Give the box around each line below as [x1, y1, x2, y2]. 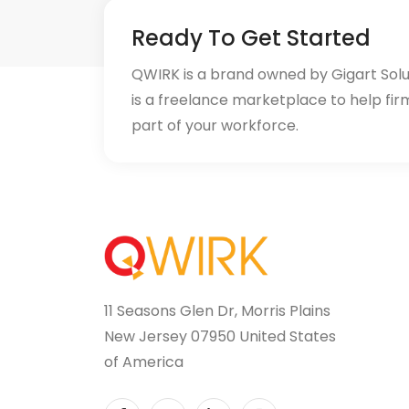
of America [104, 351, 184, 373]
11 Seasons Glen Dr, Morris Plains [104, 300, 330, 322]
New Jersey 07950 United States [104, 326, 336, 348]
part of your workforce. [131, 115, 299, 136]
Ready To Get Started [131, 23, 371, 53]
